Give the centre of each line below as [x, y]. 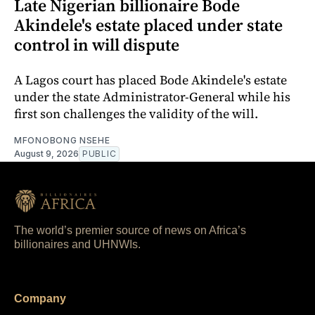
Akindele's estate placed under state [148, 25]
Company [40, 299]
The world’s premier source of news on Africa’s [130, 231]
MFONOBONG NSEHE [62, 141]
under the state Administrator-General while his [152, 97]
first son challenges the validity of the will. [136, 114]
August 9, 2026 [46, 154]
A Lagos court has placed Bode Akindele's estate [150, 80]
